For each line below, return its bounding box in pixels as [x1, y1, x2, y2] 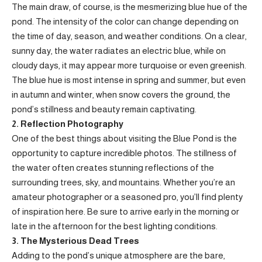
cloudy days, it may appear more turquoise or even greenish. [12, 60, 246, 70]
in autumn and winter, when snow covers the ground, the [12, 89, 230, 99]
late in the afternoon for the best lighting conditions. [12, 221, 218, 231]
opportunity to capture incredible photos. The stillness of [12, 148, 237, 158]
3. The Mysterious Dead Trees [12, 236, 139, 246]
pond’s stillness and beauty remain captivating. [12, 104, 196, 114]
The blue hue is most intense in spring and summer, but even [12, 75, 246, 85]
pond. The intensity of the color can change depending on [12, 16, 239, 26]
